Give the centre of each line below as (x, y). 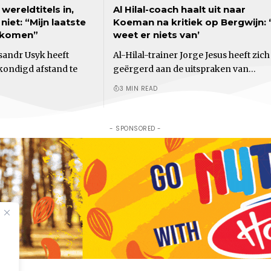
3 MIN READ (139, 88)
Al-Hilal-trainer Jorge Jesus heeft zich (191, 55)
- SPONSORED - (135, 128)
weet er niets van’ (156, 34)
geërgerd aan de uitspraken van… (184, 69)
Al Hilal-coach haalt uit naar (179, 9)
